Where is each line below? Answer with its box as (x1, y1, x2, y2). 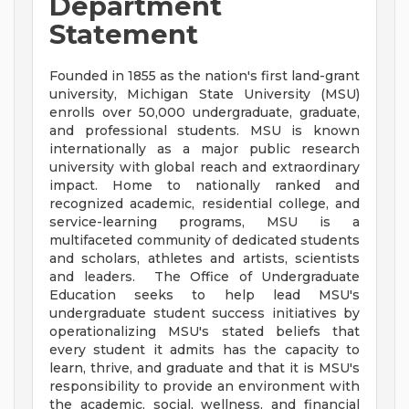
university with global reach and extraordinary (49, 159, 360, 176)
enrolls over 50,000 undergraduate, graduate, (49, 104, 360, 121)
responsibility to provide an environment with (49, 378, 360, 395)
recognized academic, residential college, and (49, 195, 360, 213)
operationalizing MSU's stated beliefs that (49, 323, 360, 341)
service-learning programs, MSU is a (49, 214, 360, 231)
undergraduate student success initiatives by (49, 305, 360, 322)
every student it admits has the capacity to (49, 341, 360, 359)
